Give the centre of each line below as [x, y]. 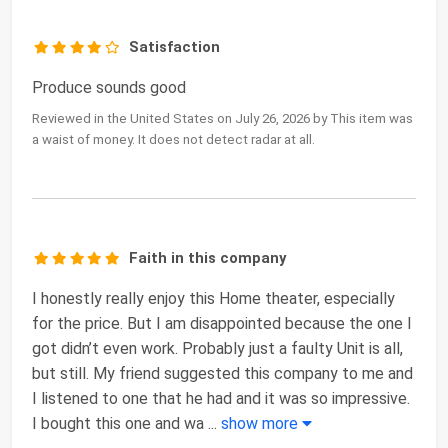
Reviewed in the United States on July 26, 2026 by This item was [222, 119]
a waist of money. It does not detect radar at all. [173, 140]
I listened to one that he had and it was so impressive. [221, 399]
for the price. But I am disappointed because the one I [222, 324]
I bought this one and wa [118, 424]
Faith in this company [208, 258]
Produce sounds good [109, 88]
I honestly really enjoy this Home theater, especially [213, 299]
